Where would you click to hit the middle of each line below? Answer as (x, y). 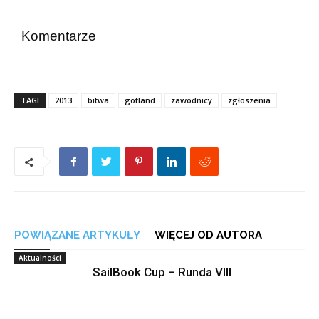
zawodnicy (192, 100)
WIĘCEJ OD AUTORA (208, 235)
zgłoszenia (249, 100)
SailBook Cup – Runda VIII (162, 272)
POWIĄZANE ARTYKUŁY (77, 235)
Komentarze (59, 36)
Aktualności (40, 258)
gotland (140, 100)
